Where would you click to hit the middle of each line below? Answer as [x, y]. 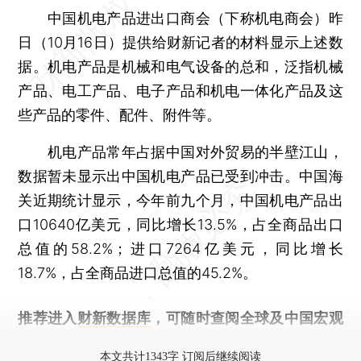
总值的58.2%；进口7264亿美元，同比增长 [180, 248]
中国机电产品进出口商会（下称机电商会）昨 [180, 18]
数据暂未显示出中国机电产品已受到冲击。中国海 [180, 176]
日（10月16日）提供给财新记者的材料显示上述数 [180, 42]
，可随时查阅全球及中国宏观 [247, 317]
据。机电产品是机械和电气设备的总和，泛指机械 [180, 66]
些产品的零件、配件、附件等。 [120, 114]
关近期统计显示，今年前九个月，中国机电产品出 [180, 200]
